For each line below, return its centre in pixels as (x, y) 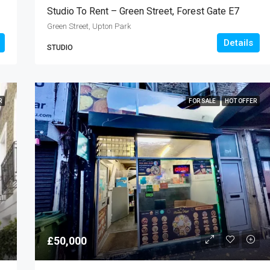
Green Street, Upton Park (89, 27)
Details (238, 43)
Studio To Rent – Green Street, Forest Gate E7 (143, 11)
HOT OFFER (241, 101)
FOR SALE (203, 101)
